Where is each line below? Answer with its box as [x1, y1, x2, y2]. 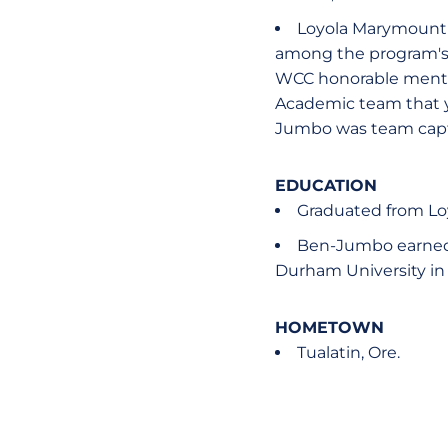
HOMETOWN [274, 318, 384, 337]
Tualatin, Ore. [296, 343, 400, 362]
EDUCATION [274, 176, 377, 195]
